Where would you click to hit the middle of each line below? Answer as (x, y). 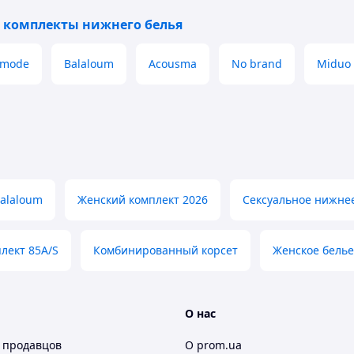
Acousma (173, 64)
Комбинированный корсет (166, 250)
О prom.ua (213, 345)
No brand (257, 64)
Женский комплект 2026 (143, 200)
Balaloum (89, 64)
